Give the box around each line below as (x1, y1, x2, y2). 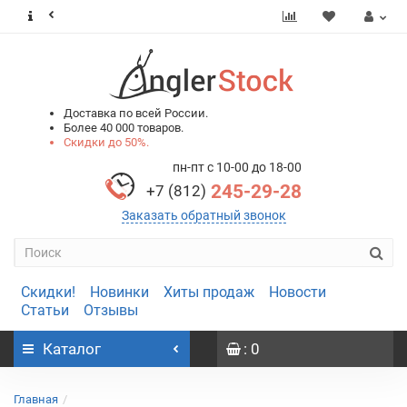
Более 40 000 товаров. (64, 121, 184, 134)
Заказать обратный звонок (121, 208, 286, 223)
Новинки (90, 283, 149, 301)
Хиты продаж (164, 283, 254, 301)
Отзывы (84, 302, 138, 319)
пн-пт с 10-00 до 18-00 (173, 160, 302, 174)
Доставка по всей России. (64, 106, 208, 120)
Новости (269, 283, 326, 301)
